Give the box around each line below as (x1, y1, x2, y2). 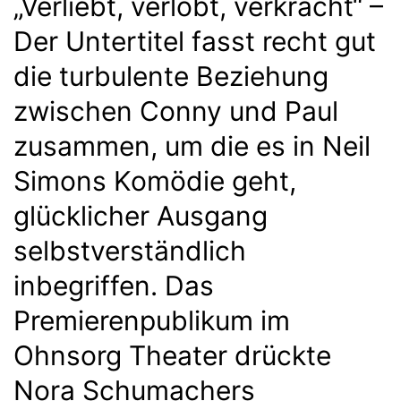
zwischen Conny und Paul (13, 94, 338, 127)
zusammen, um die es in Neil (13, 129, 371, 162)
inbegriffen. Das (13, 269, 214, 302)
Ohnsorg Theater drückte (13, 338, 331, 371)
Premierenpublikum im (13, 303, 290, 337)
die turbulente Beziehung (13, 59, 328, 92)
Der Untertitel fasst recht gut (13, 24, 376, 57)
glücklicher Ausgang (13, 199, 268, 232)
